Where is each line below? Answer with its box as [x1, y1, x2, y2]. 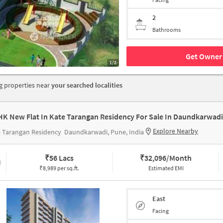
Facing [152, 207, 169, 215]
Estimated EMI [148, 164, 184, 172]
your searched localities [51, 81, 122, 90]
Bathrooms [152, 26, 181, 33]
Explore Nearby [153, 126, 198, 135]
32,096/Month [144, 153, 192, 163]
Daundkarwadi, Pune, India [64, 127, 144, 136]
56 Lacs [49, 153, 74, 163]
